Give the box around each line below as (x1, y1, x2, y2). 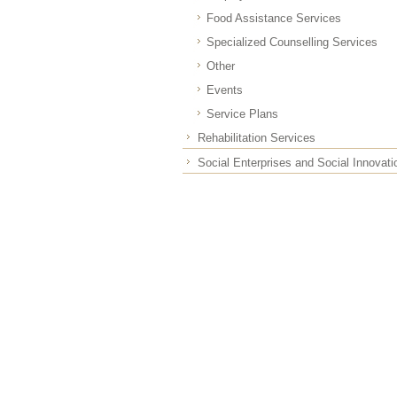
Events (206, 83, 243, 97)
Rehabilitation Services (198, 131, 315, 144)
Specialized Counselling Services (206, 35, 378, 49)
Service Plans (206, 107, 278, 121)
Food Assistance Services (206, 12, 341, 25)
